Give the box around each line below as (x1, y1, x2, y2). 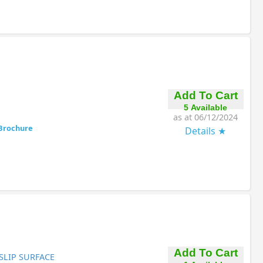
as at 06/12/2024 (173, 112, 238, 123)
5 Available (184, 103, 227, 113)
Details (185, 124, 215, 138)
